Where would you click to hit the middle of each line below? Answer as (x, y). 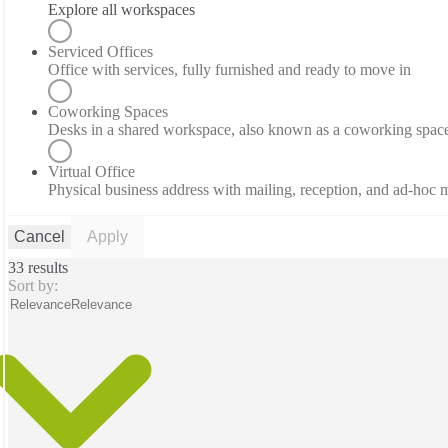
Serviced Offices (100, 52)
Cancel (39, 237)
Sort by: (33, 286)
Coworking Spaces (108, 112)
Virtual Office (91, 172)
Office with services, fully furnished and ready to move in (229, 70)
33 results (38, 268)
